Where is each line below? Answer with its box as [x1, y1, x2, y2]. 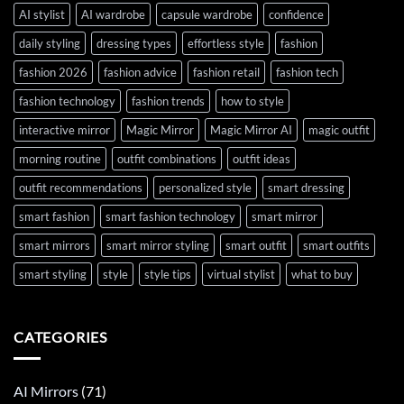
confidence [269, 6, 324, 22]
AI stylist [19, 6, 65, 22]
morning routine [19, 151, 101, 166]
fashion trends [132, 93, 205, 108]
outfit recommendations [19, 179, 142, 195]
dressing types [96, 35, 171, 50]
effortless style [188, 35, 264, 50]
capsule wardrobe [161, 6, 252, 22]
